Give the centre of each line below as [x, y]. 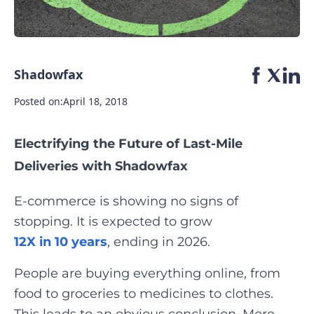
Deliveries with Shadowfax [101, 166]
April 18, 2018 [95, 101]
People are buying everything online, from [147, 273]
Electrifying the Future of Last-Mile [128, 144]
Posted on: [39, 101]
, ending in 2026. [159, 242]
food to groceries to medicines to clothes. [144, 294]
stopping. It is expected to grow [113, 221]
